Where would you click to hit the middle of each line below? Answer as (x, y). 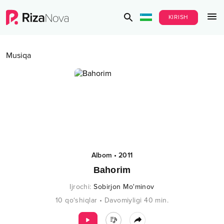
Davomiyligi (123, 200)
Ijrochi (80, 187)
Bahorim (112, 170)
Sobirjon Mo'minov (124, 187)
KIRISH (178, 17)
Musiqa (18, 55)
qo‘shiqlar (81, 200)
